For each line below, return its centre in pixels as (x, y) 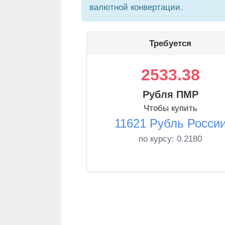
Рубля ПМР (170, 94)
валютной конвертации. (136, 7)
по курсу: (158, 139)
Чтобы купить (170, 108)
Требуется (170, 43)
